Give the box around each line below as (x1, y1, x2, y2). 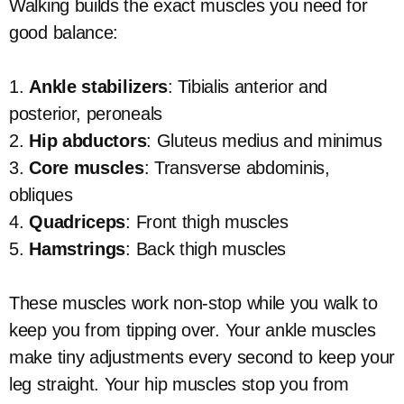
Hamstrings (29, 239, 126, 259)
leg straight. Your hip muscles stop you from (9, 374, 349, 394)
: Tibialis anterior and (168, 77, 328, 96)
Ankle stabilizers (29, 77, 169, 96)
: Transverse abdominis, (143, 158, 330, 178)
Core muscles (29, 158, 144, 178)
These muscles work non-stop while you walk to (9, 293, 378, 313)
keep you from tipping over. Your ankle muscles (9, 320, 376, 340)
